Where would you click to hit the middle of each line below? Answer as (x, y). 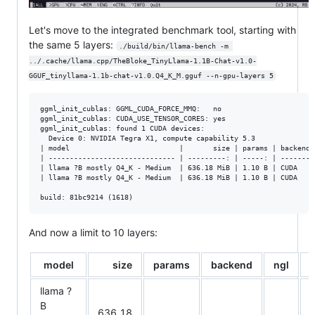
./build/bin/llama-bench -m (175, 46)
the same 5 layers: (72, 45)
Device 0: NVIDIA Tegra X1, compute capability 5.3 (148, 139)
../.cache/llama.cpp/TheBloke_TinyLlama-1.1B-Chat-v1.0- (143, 61)
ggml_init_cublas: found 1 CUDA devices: (122, 129)
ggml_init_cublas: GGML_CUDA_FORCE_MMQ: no (131, 109)
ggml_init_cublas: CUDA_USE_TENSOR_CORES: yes (133, 119)
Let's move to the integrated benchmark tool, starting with (162, 30)
